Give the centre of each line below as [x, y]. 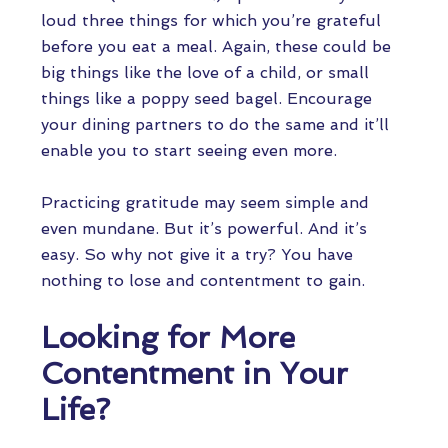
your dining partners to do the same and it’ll [215, 124]
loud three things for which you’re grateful [211, 20]
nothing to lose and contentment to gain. [205, 280]
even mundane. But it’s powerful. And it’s [204, 228]
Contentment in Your [194, 373]
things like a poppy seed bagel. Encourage [206, 98]
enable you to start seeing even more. [191, 150]
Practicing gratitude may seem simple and [205, 202]
